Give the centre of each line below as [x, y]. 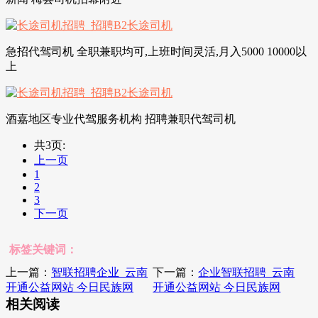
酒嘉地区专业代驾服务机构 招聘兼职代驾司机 [121, 119]
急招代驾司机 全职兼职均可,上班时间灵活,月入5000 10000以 [156, 51]
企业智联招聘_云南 [247, 272]
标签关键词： [43, 249]
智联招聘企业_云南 [99, 272]
